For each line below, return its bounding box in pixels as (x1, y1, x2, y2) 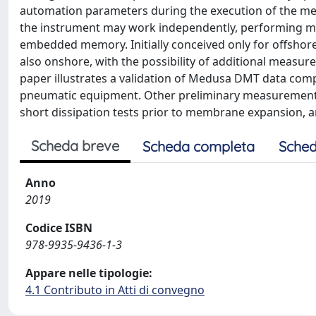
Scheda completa (142, 138, 255, 155)
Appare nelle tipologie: (25, 265, 152, 281)
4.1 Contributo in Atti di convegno (25, 282, 205, 298)
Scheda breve (31, 137, 119, 154)
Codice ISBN (25, 220, 92, 236)
